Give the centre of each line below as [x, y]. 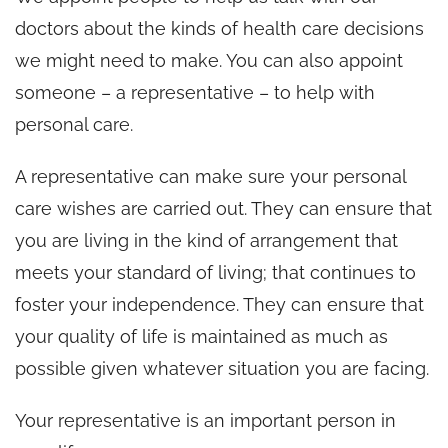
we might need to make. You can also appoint [209, 60]
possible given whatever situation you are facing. [222, 368]
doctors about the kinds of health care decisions [219, 28]
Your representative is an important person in [205, 420]
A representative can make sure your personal [210, 176]
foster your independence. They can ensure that [219, 304]
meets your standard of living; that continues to [215, 272]
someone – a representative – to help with [195, 92]
